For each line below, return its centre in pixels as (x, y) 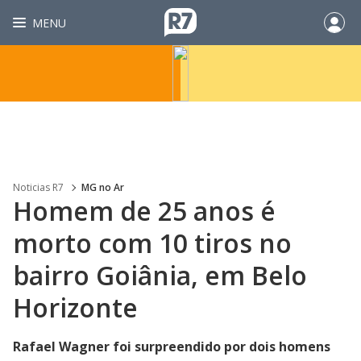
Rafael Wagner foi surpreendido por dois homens (172, 346)
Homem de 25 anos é (144, 211)
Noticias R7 (38, 187)
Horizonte (75, 307)
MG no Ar (103, 187)
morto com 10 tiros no (152, 243)
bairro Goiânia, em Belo (160, 275)
